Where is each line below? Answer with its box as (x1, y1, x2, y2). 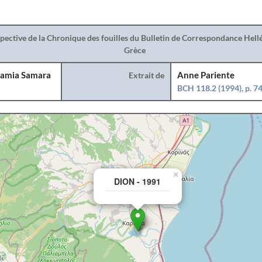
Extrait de (129, 70, 165, 80)
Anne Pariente (177, 70, 235, 80)
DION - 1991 (114, 175, 161, 187)
